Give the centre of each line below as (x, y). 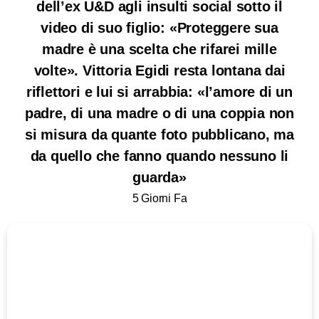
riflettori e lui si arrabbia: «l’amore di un (159, 92)
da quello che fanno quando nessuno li (159, 156)
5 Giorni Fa (159, 198)
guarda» (159, 178)
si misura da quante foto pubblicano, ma (159, 135)
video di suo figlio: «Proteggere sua (159, 28)
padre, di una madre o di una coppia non (159, 114)
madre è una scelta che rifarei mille (159, 49)
